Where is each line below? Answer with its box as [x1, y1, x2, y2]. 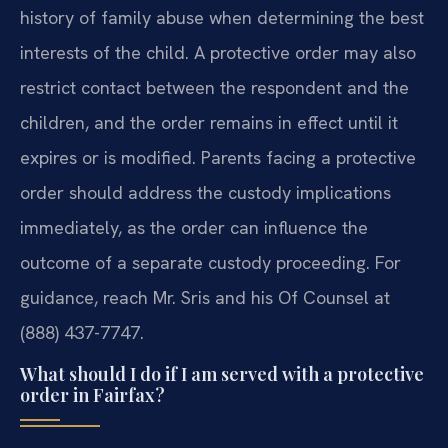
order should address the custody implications [20, 180, 391, 204]
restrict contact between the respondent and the [20, 75, 409, 99]
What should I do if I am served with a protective [20, 362, 424, 387]
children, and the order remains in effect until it [20, 110, 398, 134]
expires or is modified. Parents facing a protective [20, 145, 416, 169]
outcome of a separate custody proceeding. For [20, 250, 401, 274]
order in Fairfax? [20, 383, 165, 408]
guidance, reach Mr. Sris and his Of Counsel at [20, 285, 390, 309]
